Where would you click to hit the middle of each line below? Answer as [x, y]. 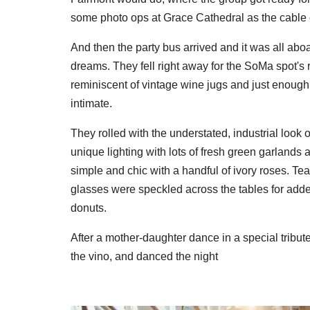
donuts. [89, 208]
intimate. [91, 104]
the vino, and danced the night [144, 257]
